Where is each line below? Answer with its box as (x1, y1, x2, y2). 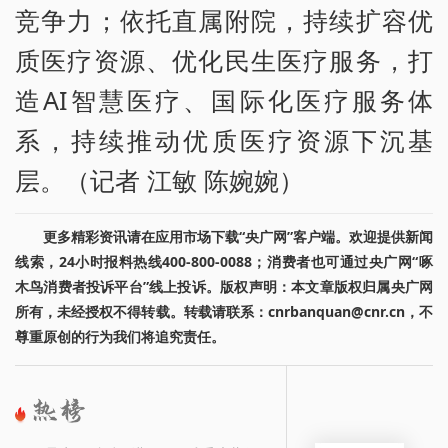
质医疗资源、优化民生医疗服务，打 (15, 43, 433, 78)
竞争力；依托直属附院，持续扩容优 (15, 3, 433, 38)
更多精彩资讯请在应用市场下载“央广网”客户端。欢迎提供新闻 (43, 227, 433, 247)
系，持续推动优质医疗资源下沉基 (15, 123, 433, 158)
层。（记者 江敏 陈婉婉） (15, 163, 304, 198)
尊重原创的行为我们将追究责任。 (15, 327, 225, 347)
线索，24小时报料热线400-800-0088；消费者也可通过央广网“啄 (15, 252, 433, 272)
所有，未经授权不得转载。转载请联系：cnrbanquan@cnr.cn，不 (15, 302, 433, 322)
